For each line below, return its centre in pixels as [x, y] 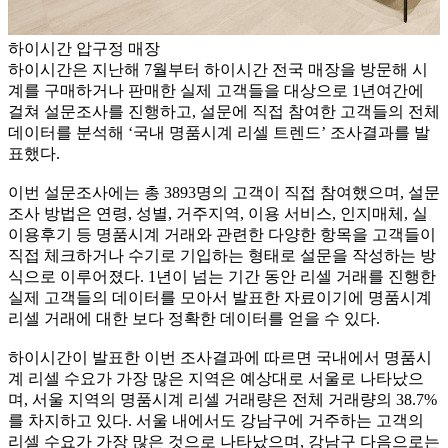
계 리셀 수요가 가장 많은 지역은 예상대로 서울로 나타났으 [216, 379]
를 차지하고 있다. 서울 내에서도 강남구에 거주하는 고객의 [216, 421]
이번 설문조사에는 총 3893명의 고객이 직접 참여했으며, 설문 [224, 193]
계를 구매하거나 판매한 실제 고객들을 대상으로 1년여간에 [216, 91]
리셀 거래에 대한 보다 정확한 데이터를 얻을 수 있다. [194, 319]
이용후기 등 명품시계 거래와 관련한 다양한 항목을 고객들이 [222, 235]
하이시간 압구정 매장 [84, 49]
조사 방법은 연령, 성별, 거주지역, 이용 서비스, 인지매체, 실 [218, 214]
